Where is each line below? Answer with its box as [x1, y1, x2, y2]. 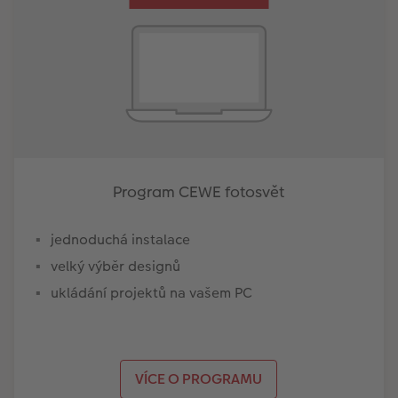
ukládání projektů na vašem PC [50, 282, 252, 303]
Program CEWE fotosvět [113, 180, 285, 203]
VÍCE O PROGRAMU [135, 368, 263, 389]
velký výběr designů [50, 255, 180, 276]
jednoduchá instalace [50, 228, 190, 250]
